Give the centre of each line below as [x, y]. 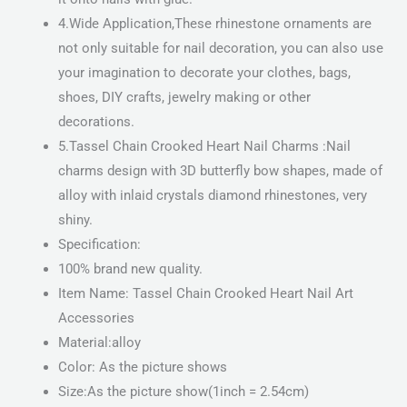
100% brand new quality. [130, 269]
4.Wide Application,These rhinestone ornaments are [214, 24]
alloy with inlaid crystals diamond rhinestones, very [212, 196]
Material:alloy [99, 343]
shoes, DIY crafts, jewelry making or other [184, 98]
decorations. [96, 122]
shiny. [75, 220]
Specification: [99, 245]
